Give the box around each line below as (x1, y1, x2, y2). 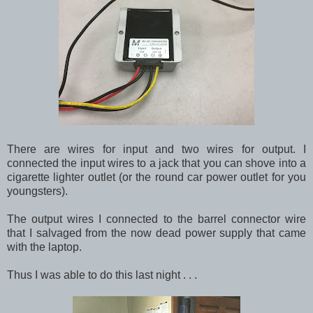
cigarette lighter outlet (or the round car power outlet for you (7, 170, 306, 183)
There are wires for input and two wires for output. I (7, 143, 306, 155)
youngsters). (7, 184, 71, 197)
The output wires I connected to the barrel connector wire (7, 212, 306, 225)
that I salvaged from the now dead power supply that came (7, 226, 306, 239)
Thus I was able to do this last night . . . (7, 268, 200, 281)
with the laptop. (7, 240, 82, 253)
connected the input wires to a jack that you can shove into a (7, 156, 306, 169)
